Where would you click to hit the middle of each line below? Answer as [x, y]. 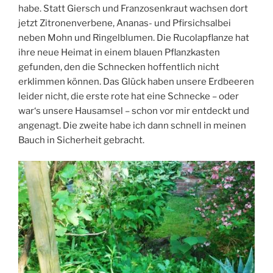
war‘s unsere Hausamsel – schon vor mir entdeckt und [134, 111]
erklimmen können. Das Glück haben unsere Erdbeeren [136, 81]
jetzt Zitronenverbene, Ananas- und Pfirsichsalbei [125, 23]
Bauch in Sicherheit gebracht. [81, 140]
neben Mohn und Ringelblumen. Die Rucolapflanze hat [134, 37]
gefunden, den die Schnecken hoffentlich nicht [119, 67]
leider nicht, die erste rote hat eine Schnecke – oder [129, 96]
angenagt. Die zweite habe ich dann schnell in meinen [132, 125]
